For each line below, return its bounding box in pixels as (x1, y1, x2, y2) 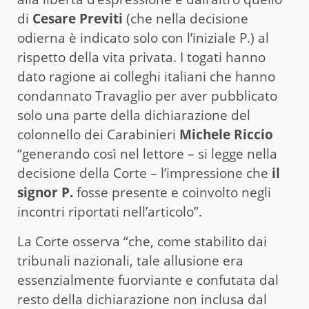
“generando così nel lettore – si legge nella (17, 144, 277, 163)
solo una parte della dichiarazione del (17, 106, 250, 124)
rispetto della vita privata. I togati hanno (17, 48, 266, 66)
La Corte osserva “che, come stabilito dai (17, 232, 267, 250)
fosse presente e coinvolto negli (73, 183, 271, 201)
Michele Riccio (179, 125, 273, 143)
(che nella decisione (123, 9, 248, 28)
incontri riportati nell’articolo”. (17, 202, 202, 221)
